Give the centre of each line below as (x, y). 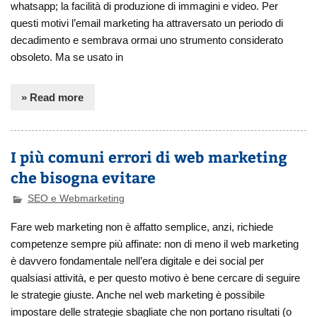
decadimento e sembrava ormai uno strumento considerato (147, 40)
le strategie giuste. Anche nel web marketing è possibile (138, 295)
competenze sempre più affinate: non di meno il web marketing (155, 244)
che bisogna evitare (85, 178)
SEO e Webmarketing (76, 199)
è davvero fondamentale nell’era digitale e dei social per (138, 261)
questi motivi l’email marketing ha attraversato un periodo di (147, 23)
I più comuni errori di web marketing (149, 157)
